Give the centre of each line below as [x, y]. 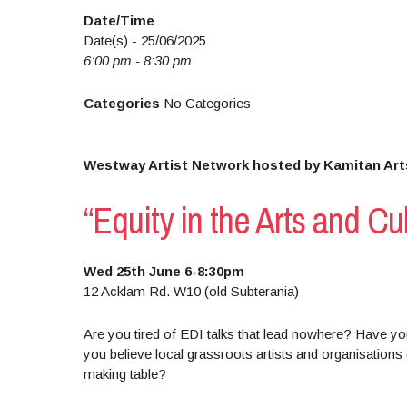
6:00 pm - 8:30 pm [137, 60]
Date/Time [119, 20]
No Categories [205, 103]
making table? [124, 374]
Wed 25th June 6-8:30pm [164, 271]
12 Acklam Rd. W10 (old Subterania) [191, 291]
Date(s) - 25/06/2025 [144, 40]
